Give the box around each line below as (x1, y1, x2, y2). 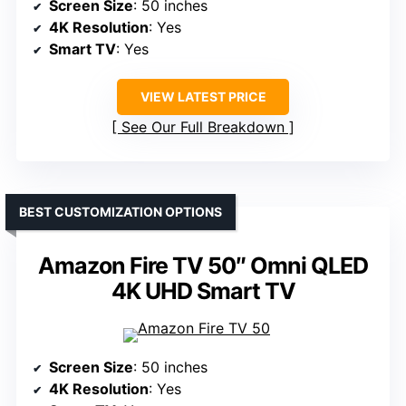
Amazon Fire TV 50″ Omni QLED (38, 252, 368, 280)
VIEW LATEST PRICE (140, 89, 266, 105)
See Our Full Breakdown (121, 118, 285, 137)
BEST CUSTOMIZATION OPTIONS (19, 204, 222, 220)
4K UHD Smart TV (111, 277, 295, 305)
